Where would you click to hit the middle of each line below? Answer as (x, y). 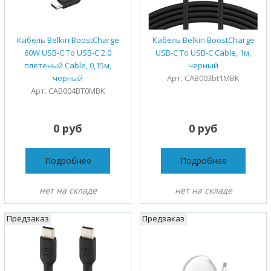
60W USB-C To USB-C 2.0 (68, 52)
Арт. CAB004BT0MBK (68, 90)
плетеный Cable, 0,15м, (68, 65)
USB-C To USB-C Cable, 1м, (203, 52)
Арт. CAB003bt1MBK (203, 78)
